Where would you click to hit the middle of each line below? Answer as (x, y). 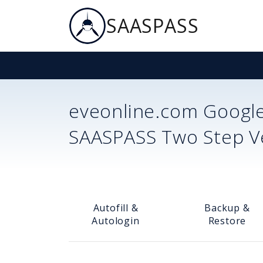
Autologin (116, 220)
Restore (227, 220)
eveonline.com (134, 110)
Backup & (227, 208)
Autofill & (116, 208)
